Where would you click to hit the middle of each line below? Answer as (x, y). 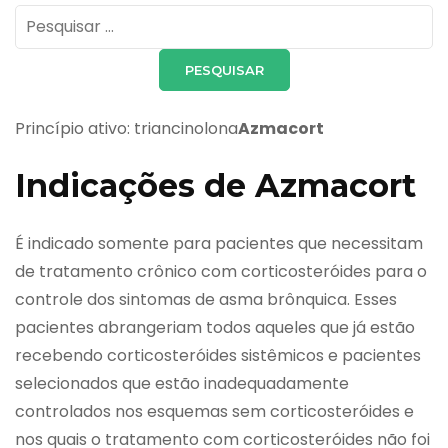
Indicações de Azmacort (215, 185)
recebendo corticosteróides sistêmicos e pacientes (218, 356)
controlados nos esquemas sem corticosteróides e (214, 412)
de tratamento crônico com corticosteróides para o (221, 272)
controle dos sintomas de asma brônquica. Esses (206, 300)
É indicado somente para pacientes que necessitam (219, 244)
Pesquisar (51, 17)
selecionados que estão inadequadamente (182, 384)
